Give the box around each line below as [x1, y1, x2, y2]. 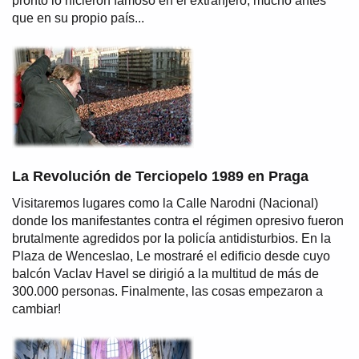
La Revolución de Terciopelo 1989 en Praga [12, 167, 309, 184]
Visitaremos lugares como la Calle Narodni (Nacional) [12, 196, 318, 210]
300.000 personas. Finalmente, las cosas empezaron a [12, 284, 323, 298]
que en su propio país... [12, 10, 144, 25]
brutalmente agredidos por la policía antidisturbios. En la [12, 231, 331, 245]
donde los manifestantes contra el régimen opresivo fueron [12, 213, 344, 228]
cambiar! [12, 301, 61, 316]
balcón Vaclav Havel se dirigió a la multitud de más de [12, 266, 319, 280]
